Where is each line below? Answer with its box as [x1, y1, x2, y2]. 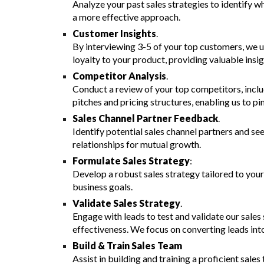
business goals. [72, 181, 133, 192]
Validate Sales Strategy [72, 197, 180, 209]
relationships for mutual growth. [72, 138, 201, 150]
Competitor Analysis [72, 70, 166, 81]
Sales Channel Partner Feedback [72, 113, 218, 124]
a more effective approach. [72, 11, 180, 22]
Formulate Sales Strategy [72, 155, 190, 166]
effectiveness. [72, 223, 130, 235]
